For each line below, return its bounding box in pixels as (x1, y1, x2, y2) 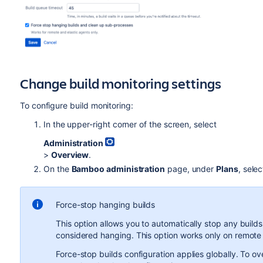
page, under (165, 163, 217, 174)
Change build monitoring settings (19, 73, 221, 93)
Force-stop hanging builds (55, 199, 156, 210)
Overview (50, 149, 89, 160)
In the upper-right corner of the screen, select (43, 119, 217, 129)
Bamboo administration (71, 163, 166, 174)
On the (43, 163, 72, 174)
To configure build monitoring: (19, 100, 133, 110)
